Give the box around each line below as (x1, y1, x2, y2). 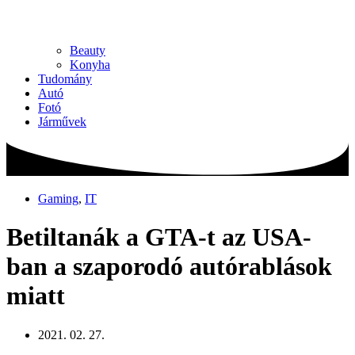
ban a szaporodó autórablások (6, 252, 332, 281)
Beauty (70, 43, 105, 57)
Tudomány (38, 71, 92, 86)
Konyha (70, 57, 110, 71)
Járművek (38, 114, 86, 128)
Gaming (38, 191, 78, 205)
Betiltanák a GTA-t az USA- (6, 223, 311, 252)
